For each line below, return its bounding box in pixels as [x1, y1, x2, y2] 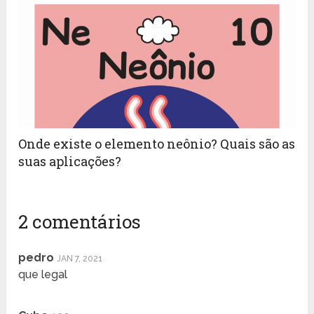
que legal [18, 268, 68, 282]
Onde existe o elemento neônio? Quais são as [18, 135, 296, 153]
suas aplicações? [18, 153, 122, 170]
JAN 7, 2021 [57, 254, 103, 264]
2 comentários [18, 210, 142, 234]
